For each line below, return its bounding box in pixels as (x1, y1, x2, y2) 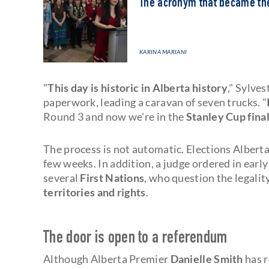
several (43, 171, 80, 184)
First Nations (80, 171, 145, 184)
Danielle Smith (170, 252, 243, 265)
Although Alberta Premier (43, 252, 171, 265)
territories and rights (43, 185, 146, 199)
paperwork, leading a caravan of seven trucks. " (43, 95, 267, 109)
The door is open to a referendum (43, 230, 228, 247)
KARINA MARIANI (139, 47, 187, 55)
